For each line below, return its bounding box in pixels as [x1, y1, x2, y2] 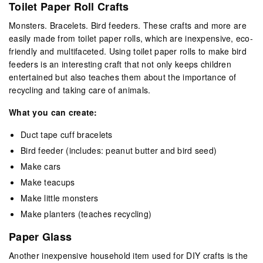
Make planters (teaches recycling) [21, 207, 152, 220]
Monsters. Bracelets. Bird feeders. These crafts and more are [9, 19, 247, 31]
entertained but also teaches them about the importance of [9, 70, 237, 83]
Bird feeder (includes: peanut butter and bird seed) [21, 144, 217, 156]
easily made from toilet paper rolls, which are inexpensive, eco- [9, 32, 254, 44]
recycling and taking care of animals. [9, 83, 151, 96]
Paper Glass [9, 228, 72, 244]
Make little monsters [21, 191, 99, 204]
